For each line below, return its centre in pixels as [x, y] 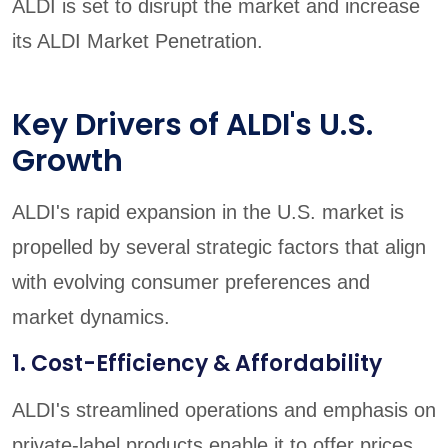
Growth [67, 161]
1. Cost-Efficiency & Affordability [197, 364]
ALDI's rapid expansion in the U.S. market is [208, 212]
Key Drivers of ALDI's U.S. [192, 125]
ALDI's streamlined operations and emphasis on [224, 410]
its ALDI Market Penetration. [137, 41]
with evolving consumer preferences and [191, 282]
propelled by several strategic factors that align [219, 247]
